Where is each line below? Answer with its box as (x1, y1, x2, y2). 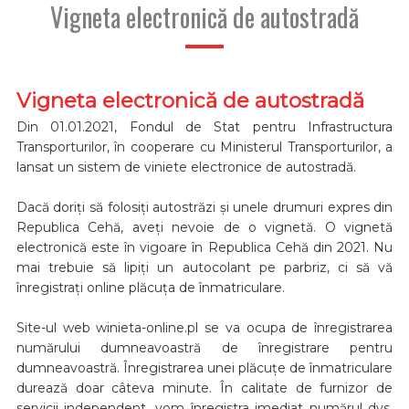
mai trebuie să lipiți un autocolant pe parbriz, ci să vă (16, 258, 393, 276)
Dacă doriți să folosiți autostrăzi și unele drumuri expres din (16, 198, 393, 215)
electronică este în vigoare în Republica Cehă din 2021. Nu (16, 238, 393, 256)
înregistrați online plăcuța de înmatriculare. (16, 278, 285, 296)
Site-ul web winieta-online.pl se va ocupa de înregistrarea (16, 319, 393, 336)
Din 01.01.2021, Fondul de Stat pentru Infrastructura (16, 118, 393, 135)
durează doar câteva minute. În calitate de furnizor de (16, 379, 393, 396)
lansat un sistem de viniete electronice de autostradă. (16, 158, 356, 175)
